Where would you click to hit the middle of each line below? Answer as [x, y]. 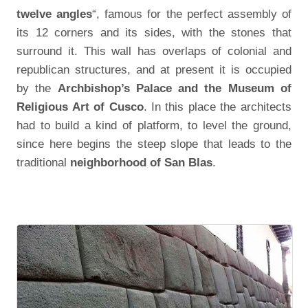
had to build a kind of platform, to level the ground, [154, 125]
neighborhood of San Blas [142, 163]
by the [37, 88]
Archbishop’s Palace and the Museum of [174, 88]
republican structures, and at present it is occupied [154, 70]
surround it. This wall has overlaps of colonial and [154, 51]
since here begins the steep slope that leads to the [154, 144]
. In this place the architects [217, 107]
